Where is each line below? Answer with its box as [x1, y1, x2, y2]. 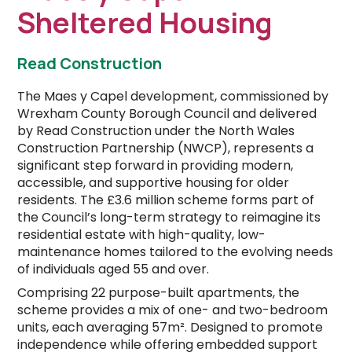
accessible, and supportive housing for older [17, 173, 290, 192]
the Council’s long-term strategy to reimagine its [17, 207, 321, 226]
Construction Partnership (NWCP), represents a [17, 138, 314, 157]
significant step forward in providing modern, [17, 156, 294, 174]
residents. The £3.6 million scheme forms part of [17, 190, 315, 209]
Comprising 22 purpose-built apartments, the [17, 283, 300, 302]
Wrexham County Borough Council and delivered [17, 104, 317, 123]
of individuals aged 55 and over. [17, 259, 210, 278]
